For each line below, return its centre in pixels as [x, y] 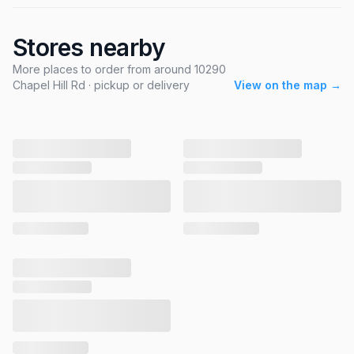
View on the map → [288, 85]
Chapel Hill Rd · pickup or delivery [101, 85]
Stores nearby [89, 47]
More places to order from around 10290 [119, 69]
